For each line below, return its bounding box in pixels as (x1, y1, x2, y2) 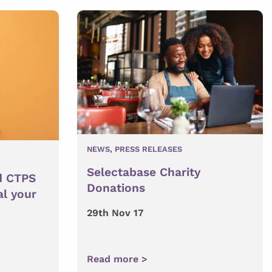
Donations (87, 180, 145, 195)
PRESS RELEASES (115, 144, 182, 154)
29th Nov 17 (87, 206, 143, 219)
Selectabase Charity (87, 165, 200, 179)
